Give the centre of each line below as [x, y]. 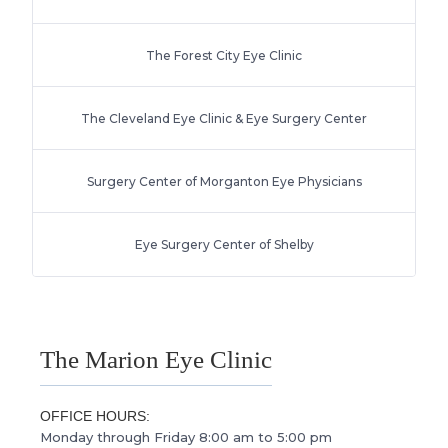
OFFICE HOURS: [95, 415]
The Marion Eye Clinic [156, 359]
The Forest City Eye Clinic [224, 55]
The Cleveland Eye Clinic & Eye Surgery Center [224, 118]
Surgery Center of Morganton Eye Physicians [224, 181]
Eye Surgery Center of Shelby [224, 244]
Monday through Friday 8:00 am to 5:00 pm [186, 436]
